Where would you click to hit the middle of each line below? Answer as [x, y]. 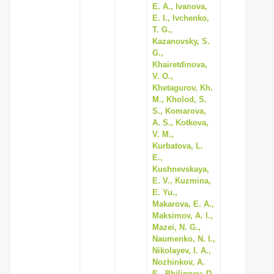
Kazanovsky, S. [181, 41]
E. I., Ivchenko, [181, 18]
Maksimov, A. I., [183, 216]
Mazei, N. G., [176, 227]
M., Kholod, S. [180, 99]
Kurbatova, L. [178, 146]
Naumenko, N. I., [184, 239]
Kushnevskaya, [181, 169]
